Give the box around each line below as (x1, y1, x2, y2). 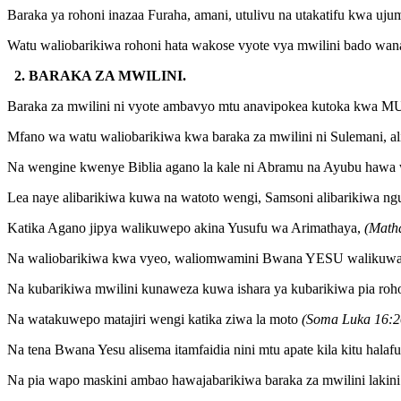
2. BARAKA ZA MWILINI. (7, 67, 186, 83)
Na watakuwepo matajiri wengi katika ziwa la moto (7, 311, 302, 327)
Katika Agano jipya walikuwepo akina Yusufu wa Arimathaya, (7, 219, 364, 235)
